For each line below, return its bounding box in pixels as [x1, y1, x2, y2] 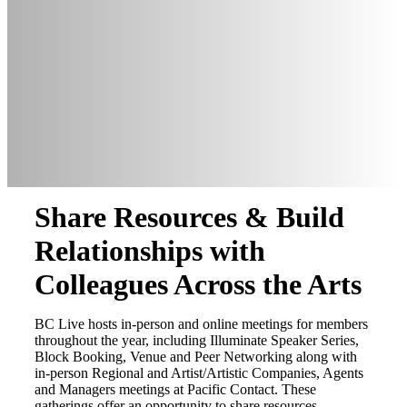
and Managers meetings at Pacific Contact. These [35, 382, 316, 397]
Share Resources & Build [35, 201, 344, 233]
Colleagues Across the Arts [35, 268, 362, 301]
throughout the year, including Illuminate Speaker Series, [35, 333, 359, 348]
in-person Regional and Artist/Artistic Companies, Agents [35, 365, 363, 381]
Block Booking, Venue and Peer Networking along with [35, 349, 357, 364]
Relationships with [35, 234, 265, 267]
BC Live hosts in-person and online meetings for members [35, 316, 368, 332]
